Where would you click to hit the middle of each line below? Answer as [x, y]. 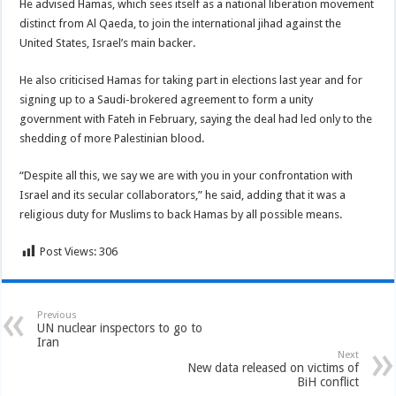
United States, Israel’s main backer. [108, 43]
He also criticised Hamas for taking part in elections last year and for [191, 80]
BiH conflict [327, 382]
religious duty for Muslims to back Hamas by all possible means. [181, 214]
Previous [57, 315]
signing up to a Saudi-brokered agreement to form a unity [167, 99]
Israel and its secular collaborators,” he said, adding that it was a [183, 195]
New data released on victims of [273, 368]
